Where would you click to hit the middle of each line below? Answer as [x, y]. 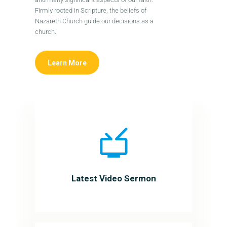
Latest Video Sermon [113, 178]
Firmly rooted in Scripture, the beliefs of [91, 10]
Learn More [67, 63]
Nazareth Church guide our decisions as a [94, 21]
